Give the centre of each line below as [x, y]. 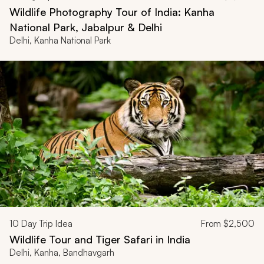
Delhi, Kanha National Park [60, 40]
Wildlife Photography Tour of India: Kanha [112, 11]
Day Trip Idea [46, 224]
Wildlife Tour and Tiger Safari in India [100, 240]
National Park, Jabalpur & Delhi [86, 27]
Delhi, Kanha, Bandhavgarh [62, 253]
